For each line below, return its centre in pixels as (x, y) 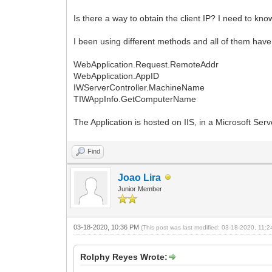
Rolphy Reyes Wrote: (124, 257)
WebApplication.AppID (117, 76)
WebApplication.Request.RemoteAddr (146, 64)
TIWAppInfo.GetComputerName (135, 99)
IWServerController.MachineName (139, 87)
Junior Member (140, 189)
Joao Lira (140, 177)
